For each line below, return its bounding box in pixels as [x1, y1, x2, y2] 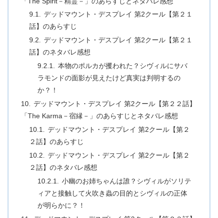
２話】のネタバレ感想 [29, 163, 98, 171]
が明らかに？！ [37, 201, 86, 209]
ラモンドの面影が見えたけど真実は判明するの [37, 74, 181, 82]
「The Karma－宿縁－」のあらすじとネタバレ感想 [20, 112, 178, 120]
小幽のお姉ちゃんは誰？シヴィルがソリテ [62, 177, 192, 185]
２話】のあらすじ [29, 137, 84, 145]
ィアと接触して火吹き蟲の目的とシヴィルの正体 [37, 189, 188, 197]
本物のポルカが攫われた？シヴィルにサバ [58, 62, 188, 70]
